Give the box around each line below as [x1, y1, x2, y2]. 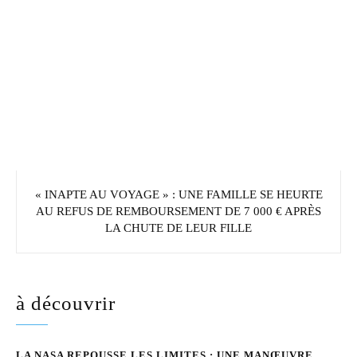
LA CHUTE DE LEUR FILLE [105, 221, 252, 234]
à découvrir [16, 292, 116, 314]
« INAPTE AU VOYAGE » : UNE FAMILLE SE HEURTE [34, 187, 323, 201]
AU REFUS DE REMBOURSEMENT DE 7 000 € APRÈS [36, 204, 321, 218]
